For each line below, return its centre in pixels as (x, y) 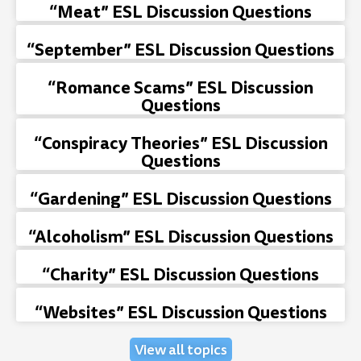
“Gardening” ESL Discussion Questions (180, 199)
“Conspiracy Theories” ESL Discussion (180, 143)
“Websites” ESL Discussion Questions (180, 312)
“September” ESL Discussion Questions (180, 50)
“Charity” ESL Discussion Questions (180, 274)
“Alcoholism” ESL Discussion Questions (180, 237)
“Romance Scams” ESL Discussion (180, 87)
